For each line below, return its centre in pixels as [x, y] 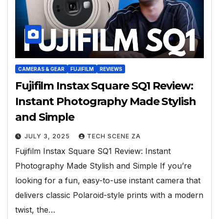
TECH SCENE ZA [114, 136]
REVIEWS [111, 69]
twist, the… [35, 210]
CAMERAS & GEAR [41, 69]
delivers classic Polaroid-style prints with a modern [109, 195]
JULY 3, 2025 [48, 136]
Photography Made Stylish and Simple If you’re [103, 166]
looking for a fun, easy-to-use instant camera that [108, 181]
